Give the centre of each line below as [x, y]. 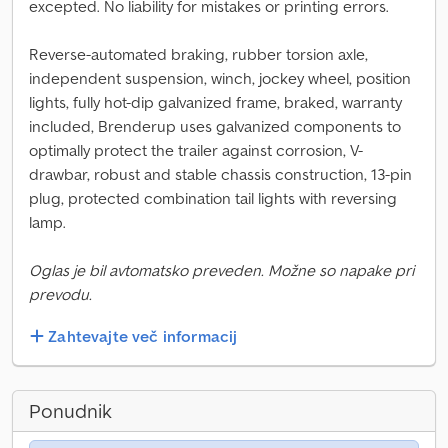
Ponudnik [70, 411]
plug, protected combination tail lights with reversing [213, 198]
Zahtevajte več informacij [143, 336]
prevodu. [60, 294]
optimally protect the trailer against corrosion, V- [196, 150]
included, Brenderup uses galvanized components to [215, 126]
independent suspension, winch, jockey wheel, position [220, 78]
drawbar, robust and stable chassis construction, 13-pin [220, 174]
